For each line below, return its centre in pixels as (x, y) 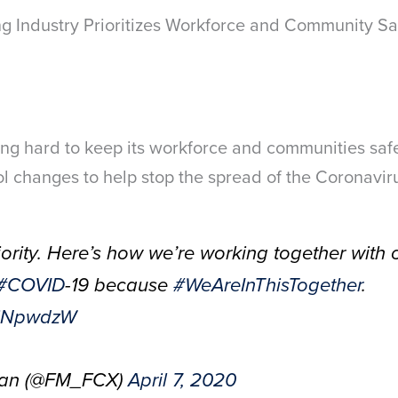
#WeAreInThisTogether (267, 285)
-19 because (119, 285)
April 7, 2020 (182, 381)
